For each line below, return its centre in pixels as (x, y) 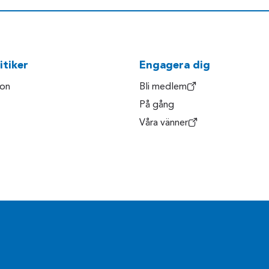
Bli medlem (163, 87)
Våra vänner (164, 123)
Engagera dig (175, 66)
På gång (157, 105)
